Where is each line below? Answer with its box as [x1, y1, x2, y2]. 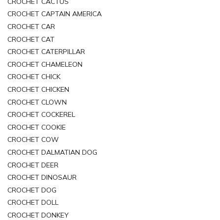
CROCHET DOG [7, 185, 56, 194]
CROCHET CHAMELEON [7, 59, 82, 69]
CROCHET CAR [7, 22, 55, 31]
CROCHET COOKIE [7, 122, 66, 132]
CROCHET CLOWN [7, 97, 67, 107]
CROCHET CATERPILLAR [7, 47, 85, 56]
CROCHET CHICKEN [7, 85, 69, 94]
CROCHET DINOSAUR [7, 173, 77, 182]
